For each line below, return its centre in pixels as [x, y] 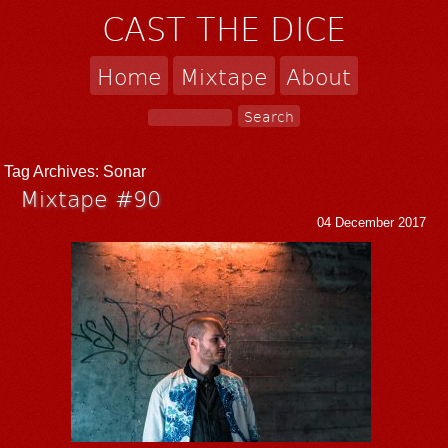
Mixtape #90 [91, 197]
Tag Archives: [54, 171]
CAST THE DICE [224, 28]
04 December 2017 [372, 222]
